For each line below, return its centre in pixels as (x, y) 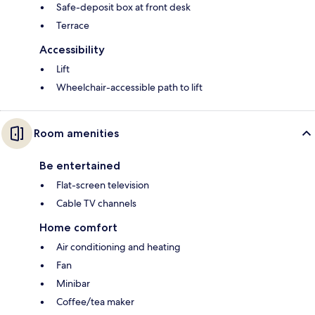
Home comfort (78, 228)
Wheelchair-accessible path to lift (129, 88)
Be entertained (80, 166)
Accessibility (72, 50)
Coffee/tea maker (95, 302)
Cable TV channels (96, 204)
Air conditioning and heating (118, 247)
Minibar (73, 284)
